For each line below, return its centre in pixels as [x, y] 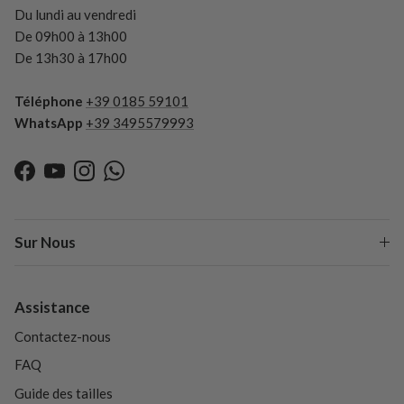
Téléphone [49, 101]
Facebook [53, 179]
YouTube [79, 179]
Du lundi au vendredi [75, 14]
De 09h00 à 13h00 [71, 36]
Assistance [52, 307]
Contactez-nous [63, 336]
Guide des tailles [64, 393]
